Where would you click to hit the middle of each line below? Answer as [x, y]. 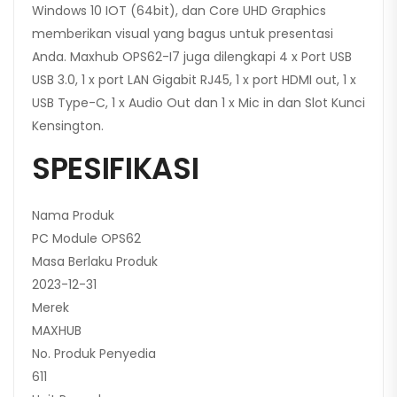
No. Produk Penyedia [94, 354]
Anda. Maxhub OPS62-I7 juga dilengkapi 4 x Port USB [192, 57]
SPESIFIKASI [116, 169]
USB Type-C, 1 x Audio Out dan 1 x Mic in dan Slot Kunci [198, 103]
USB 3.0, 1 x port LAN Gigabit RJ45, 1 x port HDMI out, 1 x [194, 80]
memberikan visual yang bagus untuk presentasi [183, 34]
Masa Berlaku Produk [95, 262]
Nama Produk [73, 216]
